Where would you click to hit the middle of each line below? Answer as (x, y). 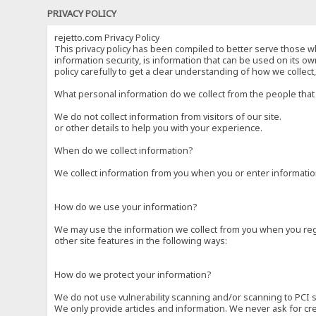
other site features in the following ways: (141, 241)
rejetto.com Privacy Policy (107, 37)
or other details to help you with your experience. (159, 128)
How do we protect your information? (133, 274)
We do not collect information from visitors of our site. (168, 116)
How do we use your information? (126, 207)
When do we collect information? (124, 150)
